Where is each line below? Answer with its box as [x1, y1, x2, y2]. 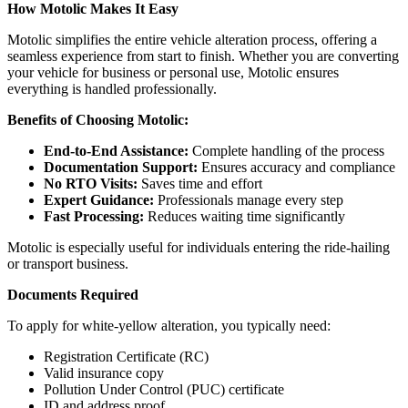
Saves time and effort [138, 176, 262, 192]
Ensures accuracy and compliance [198, 159, 395, 176]
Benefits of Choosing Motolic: [7, 112, 189, 128]
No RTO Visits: [44, 176, 138, 192]
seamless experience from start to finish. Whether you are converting [7, 48, 399, 65]
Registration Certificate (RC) [44, 349, 209, 365]
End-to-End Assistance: [44, 143, 189, 159]
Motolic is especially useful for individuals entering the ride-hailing [7, 240, 390, 256]
